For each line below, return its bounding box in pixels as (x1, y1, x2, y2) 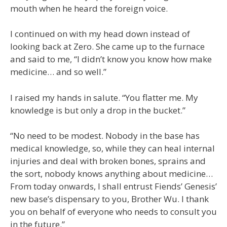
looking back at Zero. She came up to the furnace (10, 41, 205, 53)
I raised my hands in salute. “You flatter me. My (10, 91, 198, 103)
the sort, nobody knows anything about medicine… (10, 168, 213, 180)
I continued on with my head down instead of (10, 28, 190, 40)
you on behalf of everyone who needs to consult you (10, 206, 217, 218)
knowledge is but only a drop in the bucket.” (10, 104, 185, 116)
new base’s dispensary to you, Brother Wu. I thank (10, 193, 209, 205)
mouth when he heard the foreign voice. (10, 2, 168, 14)
